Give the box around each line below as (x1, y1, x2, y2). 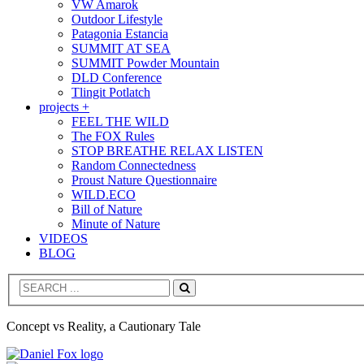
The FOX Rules (71, 128, 154, 143)
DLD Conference (71, 70, 162, 84)
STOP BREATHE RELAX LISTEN (71, 143, 263, 158)
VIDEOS (39, 231, 88, 245)
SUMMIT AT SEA (71, 41, 171, 55)
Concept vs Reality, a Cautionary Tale (6, 319, 201, 334)
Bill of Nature (71, 201, 142, 216)
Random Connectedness (71, 158, 196, 172)
